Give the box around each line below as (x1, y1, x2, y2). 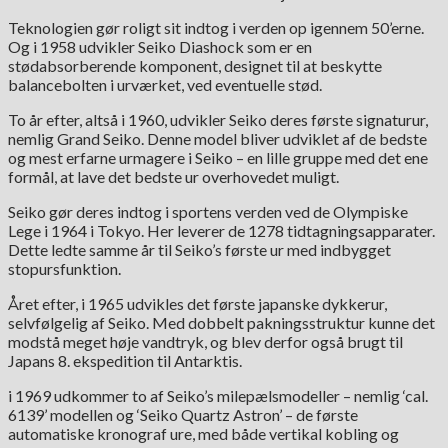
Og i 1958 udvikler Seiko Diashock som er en (8, 37, 312, 57)
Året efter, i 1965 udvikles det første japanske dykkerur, (8, 294, 387, 314)
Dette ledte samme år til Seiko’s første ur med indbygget (8, 240, 391, 260)
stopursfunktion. (8, 259, 121, 279)
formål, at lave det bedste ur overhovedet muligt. (8, 167, 339, 187)
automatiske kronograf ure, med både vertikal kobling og (8, 424, 399, 444)
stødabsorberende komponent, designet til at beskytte (8, 56, 382, 76)
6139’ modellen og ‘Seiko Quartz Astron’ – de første (8, 405, 358, 425)
